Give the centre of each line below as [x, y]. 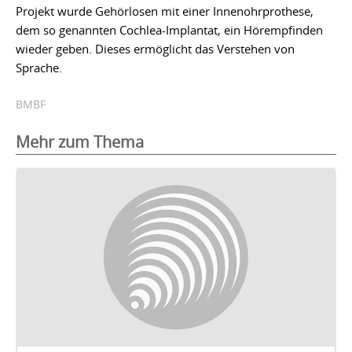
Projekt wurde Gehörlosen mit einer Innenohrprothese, [165, 11]
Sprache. [39, 67]
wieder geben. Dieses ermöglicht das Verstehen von [155, 48]
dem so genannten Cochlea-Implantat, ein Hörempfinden [169, 29]
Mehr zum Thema [80, 141]
